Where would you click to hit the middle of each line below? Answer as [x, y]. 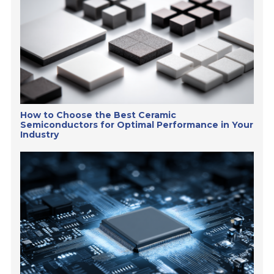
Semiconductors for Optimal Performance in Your [137, 125]
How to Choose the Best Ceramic [98, 115]
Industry [40, 135]
